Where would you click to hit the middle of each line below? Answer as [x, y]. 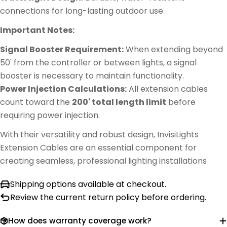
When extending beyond [174, 50]
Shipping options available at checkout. [88, 184]
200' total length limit [119, 102]
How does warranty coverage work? [80, 220]
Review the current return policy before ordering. [108, 198]
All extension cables [168, 89]
